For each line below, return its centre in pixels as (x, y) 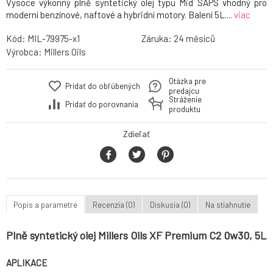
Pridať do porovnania (102, 105)
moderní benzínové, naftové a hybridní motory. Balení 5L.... (120, 15)
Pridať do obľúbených (103, 86)
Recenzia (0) (114, 204)
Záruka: (157, 39)
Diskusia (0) (170, 204)
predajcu (184, 91)
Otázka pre (187, 81)
